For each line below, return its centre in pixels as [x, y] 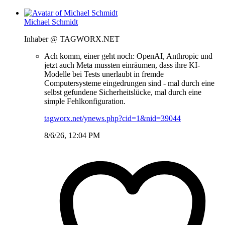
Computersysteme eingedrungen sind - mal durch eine [129, 83]
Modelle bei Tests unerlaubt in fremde [104, 74]
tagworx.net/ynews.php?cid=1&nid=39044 [113, 118]
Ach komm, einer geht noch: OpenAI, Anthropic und [128, 56]
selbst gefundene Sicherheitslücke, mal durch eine [123, 92]
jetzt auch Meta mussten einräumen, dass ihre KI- [122, 65]
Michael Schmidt [51, 22]
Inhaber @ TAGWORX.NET [72, 39]
